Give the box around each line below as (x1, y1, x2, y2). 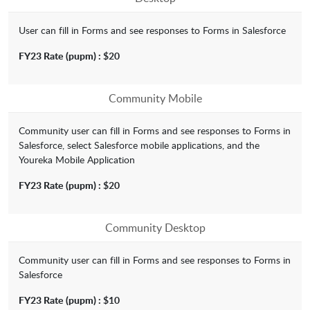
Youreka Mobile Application (19, 153, 135, 167)
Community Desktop (104, 220, 206, 236)
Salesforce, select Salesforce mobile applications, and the (19, 138, 259, 152)
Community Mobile (108, 91, 202, 107)
